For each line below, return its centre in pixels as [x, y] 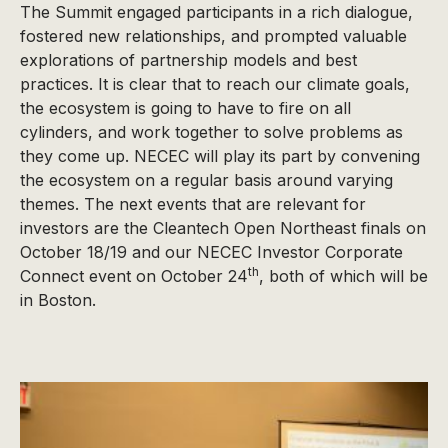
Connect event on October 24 [134, 276]
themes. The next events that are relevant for [193, 204]
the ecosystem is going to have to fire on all [185, 108]
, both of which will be [343, 276]
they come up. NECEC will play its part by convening [220, 156]
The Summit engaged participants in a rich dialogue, [216, 12]
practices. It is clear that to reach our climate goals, [215, 84]
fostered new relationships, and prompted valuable [213, 36]
